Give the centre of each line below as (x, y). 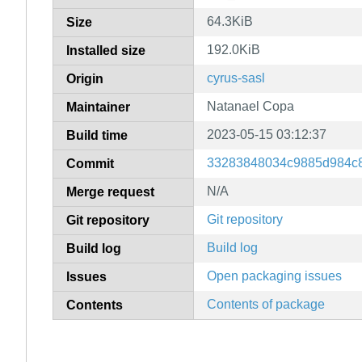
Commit (90, 163)
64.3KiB (230, 21)
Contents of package (266, 304)
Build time (97, 135)
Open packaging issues (274, 276)
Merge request (110, 192)
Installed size (106, 50)
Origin (85, 78)
